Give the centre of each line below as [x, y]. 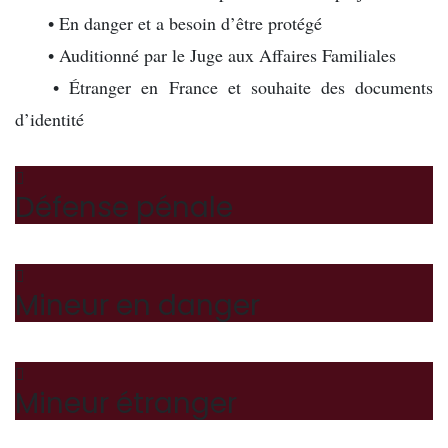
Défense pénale [124, 207]
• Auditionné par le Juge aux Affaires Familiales [219, 55]
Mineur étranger [126, 403]
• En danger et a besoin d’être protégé [182, 23]
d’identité [49, 119]
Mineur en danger [137, 305]
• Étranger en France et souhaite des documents [238, 87]
